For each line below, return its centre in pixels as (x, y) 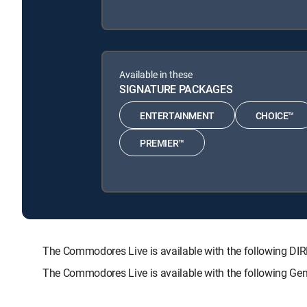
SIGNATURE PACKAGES (176, 89)
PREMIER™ (162, 143)
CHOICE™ (275, 115)
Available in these (156, 75)
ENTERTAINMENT (177, 115)
